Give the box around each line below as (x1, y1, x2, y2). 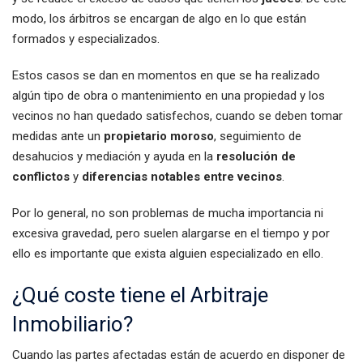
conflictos (12, 169, 70, 184)
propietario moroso (104, 129, 214, 143)
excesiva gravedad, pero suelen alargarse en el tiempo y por (12, 226, 330, 241)
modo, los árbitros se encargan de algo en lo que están (12, 11, 306, 26)
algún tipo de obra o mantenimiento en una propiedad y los (12, 88, 325, 103)
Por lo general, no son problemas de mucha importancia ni (12, 206, 323, 220)
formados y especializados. (12, 32, 160, 46)
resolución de (216, 149, 296, 164)
